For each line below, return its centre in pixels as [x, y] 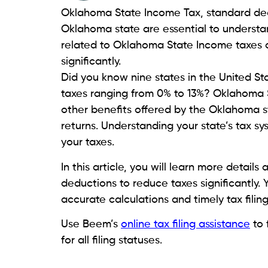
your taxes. [89, 143]
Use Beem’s [91, 225]
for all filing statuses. [112, 241]
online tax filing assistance [185, 225]
